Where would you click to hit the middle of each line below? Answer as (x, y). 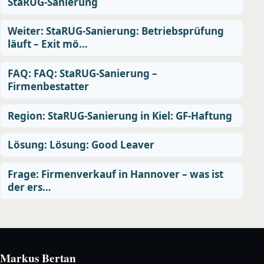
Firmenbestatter (48, 87)
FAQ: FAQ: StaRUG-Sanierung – (82, 74)
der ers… (29, 187)
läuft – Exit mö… (48, 44)
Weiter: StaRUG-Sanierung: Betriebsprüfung (116, 31)
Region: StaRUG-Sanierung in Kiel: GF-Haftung (120, 115)
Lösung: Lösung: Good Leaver (81, 145)
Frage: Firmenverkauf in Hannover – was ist (115, 174)
